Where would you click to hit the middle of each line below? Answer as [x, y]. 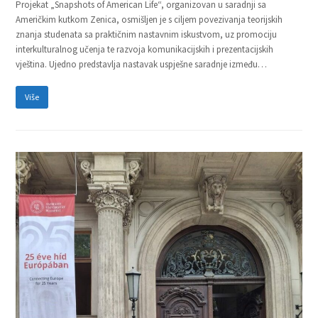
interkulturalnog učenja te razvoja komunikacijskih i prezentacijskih [145, 49]
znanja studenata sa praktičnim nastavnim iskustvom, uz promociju [147, 34]
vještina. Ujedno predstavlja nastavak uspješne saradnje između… [142, 64]
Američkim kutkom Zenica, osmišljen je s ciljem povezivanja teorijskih [149, 19]
